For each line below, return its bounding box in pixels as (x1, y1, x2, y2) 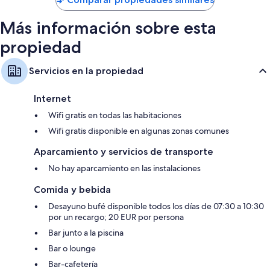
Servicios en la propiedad (29, 64, 143, 77)
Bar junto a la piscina (48, 227, 124, 238)
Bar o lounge (48, 242, 96, 254)
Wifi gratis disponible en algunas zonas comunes (48, 125, 229, 136)
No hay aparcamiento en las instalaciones (48, 162, 201, 174)
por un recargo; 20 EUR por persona (48, 211, 184, 222)
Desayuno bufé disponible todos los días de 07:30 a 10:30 (48, 200, 264, 212)
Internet (34, 92, 71, 104)
